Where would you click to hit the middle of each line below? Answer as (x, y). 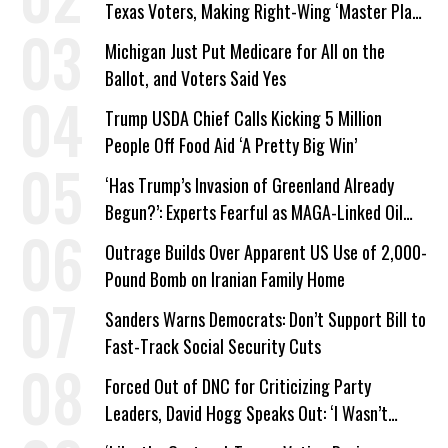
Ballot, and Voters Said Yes (195, 78)
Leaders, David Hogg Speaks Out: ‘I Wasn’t (246, 413)
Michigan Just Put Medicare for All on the (245, 51)
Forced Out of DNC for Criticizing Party (238, 386)
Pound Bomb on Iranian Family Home (225, 279)
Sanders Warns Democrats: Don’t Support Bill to (265, 319)
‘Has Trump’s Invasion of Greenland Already (249, 185)
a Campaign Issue (163, 38)
